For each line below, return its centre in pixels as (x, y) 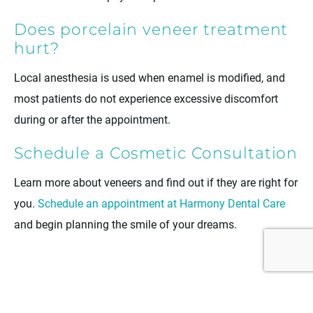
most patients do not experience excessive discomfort (146, 99)
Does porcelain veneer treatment (151, 31)
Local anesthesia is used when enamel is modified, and (150, 78)
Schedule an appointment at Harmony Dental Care (161, 203)
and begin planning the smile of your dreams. (125, 224)
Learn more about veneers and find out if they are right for (156, 182)
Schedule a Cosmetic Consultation (156, 155)
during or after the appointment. (92, 119)
